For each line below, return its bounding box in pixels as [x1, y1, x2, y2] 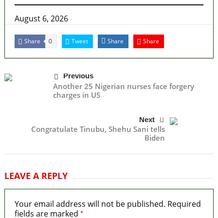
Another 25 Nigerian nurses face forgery [53, 81, 194, 91]
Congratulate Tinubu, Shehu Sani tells [31, 124, 165, 134]
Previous [63, 71, 93, 80]
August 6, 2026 [14, 13, 68, 24]
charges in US [53, 90, 100, 100]
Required [167, 198, 201, 209]
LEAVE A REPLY [4, 169, 68, 182]
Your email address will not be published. [14, 198, 165, 209]
